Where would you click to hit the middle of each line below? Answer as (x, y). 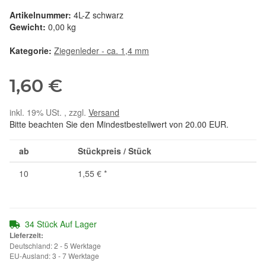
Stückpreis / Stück (115, 151)
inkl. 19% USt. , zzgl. (49, 113)
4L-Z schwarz (99, 15)
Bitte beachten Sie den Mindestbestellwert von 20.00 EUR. (119, 124)
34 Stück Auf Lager (61, 224)
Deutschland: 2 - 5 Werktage (55, 246)
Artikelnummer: (42, 15)
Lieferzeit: (26, 235)
